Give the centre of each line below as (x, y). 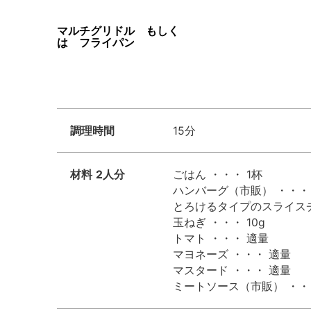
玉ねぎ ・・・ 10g (219, 223)
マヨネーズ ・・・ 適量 (232, 255)
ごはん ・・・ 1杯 (217, 175)
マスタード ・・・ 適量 (232, 271)
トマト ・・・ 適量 (220, 239)
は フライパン (95, 42)
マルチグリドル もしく (118, 31)
